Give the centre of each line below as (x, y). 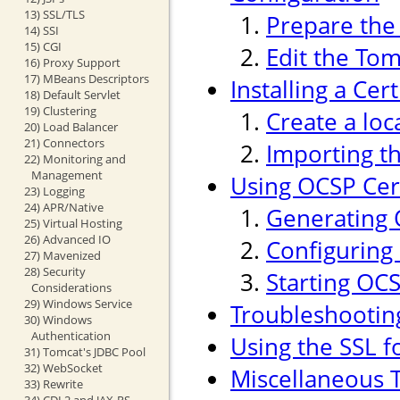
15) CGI (42, 46)
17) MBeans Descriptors (86, 78)
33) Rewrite (53, 383)
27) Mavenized (62, 255)
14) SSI (41, 30)
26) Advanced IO (67, 239)
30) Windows (58, 319)
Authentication (71, 335)
